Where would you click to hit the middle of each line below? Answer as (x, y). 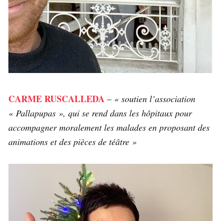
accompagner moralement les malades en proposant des (109, 128)
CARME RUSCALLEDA (56, 99)
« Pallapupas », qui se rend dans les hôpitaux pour (100, 113)
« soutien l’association (155, 99)
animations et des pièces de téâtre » (73, 142)
